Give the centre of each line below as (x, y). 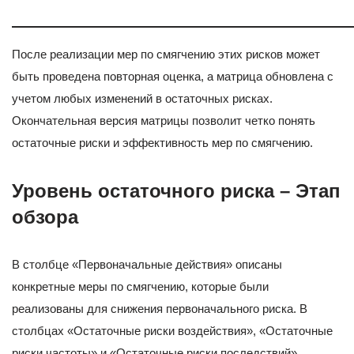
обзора (45, 217)
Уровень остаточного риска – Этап (176, 190)
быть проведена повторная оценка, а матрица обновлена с (173, 76)
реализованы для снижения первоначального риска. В (160, 308)
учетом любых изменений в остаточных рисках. (142, 98)
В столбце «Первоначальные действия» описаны (147, 264)
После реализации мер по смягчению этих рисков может (166, 54)
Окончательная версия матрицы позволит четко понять (164, 120)
